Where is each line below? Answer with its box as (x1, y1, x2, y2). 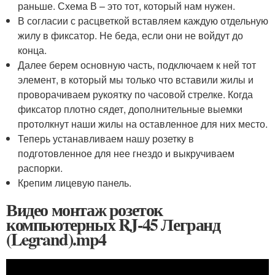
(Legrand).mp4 (6, 226, 106, 252)
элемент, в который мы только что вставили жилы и (18, 72, 254, 87)
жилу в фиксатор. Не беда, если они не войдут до (18, 28, 244, 42)
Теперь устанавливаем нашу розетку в (18, 131, 195, 145)
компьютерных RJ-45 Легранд (6, 211, 220, 237)
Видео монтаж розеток (6, 196, 163, 222)
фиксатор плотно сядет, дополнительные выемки (18, 101, 243, 116)
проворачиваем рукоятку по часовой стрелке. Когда (18, 87, 254, 101)
